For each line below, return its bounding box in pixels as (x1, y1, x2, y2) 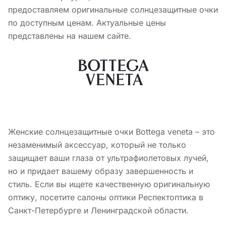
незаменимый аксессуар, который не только (8, 139, 186, 150)
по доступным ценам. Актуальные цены (8, 17, 166, 28)
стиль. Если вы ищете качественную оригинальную (8, 179, 210, 189)
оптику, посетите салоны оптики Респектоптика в (8, 192, 203, 202)
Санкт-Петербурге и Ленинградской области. (8, 205, 189, 215)
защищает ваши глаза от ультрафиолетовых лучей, (8, 152, 209, 163)
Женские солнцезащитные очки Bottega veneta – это (8, 126, 215, 137)
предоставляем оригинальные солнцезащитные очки (8, 4, 218, 15)
